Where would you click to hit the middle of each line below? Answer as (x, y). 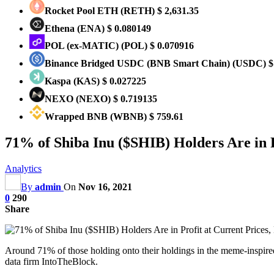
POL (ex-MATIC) (83, 46)
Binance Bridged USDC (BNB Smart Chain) (139, 63)
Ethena (61, 28)
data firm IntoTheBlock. (51, 261)
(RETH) (138, 11)
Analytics (23, 168)
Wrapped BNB (77, 117)
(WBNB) (128, 117)
